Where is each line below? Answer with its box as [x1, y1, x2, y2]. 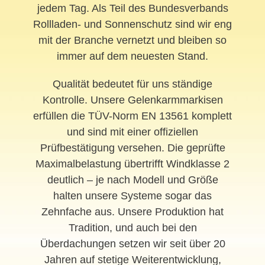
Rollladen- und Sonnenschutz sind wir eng [33, 18, 232, 30]
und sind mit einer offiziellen [67, 125, 198, 138]
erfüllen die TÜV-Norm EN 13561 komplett [33, 109, 232, 122]
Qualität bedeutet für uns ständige [53, 77, 212, 90]
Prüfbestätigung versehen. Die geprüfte [40, 141, 225, 154]
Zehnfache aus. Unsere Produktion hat [41, 205, 224, 218]
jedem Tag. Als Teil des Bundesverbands [37, 2, 228, 14]
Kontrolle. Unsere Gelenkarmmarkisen [42, 93, 223, 106]
